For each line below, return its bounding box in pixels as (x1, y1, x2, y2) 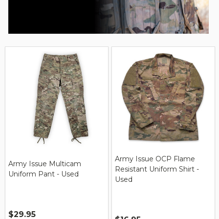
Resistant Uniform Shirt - (115, 164, 199, 174)
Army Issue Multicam (8, 159, 81, 169)
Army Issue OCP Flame (115, 154, 195, 163)
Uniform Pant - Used (8, 170, 79, 179)
